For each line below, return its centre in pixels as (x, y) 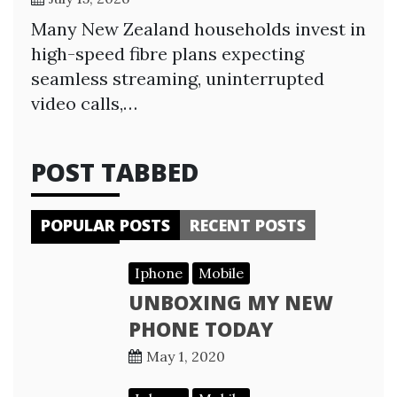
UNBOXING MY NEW (231, 302)
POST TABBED (115, 171)
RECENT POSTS (248, 225)
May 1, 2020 (186, 356)
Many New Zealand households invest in (198, 28)
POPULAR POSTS (105, 225)
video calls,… (84, 103)
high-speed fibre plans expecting (167, 53)
